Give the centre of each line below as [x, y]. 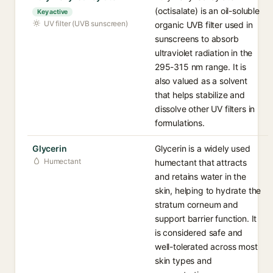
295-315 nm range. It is [201, 67]
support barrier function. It [206, 218]
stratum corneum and [197, 204]
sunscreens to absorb [197, 39]
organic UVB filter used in [204, 25]
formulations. [180, 123]
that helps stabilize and [200, 95]
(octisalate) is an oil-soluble [207, 11]
